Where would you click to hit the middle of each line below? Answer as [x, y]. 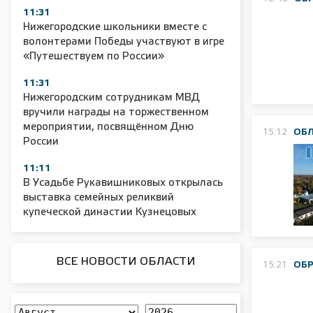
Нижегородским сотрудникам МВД [111, 98]
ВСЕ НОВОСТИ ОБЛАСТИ [126, 262]
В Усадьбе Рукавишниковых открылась [123, 183]
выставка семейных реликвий [99, 198]
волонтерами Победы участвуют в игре [124, 42]
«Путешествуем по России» [94, 57]
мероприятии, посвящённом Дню [108, 127]
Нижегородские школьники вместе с [115, 27]
